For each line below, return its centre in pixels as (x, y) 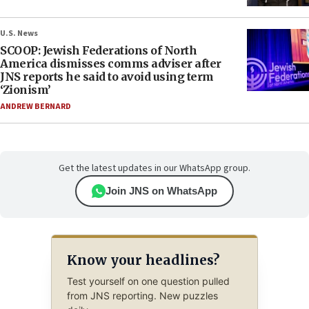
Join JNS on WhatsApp (161, 191)
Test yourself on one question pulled (148, 281)
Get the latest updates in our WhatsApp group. (154, 169)
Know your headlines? (143, 260)
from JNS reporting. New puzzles (142, 296)
